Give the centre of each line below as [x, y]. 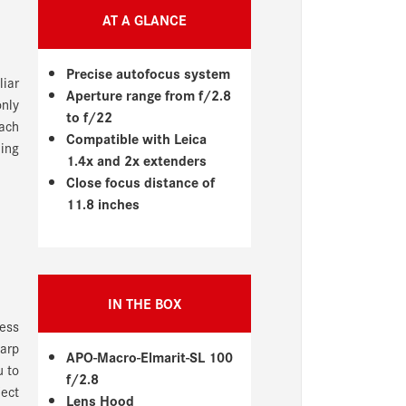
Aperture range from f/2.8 [149, 94]
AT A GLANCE [144, 19]
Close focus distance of [141, 181]
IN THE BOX [144, 303]
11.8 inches [103, 203]
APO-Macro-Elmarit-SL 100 [150, 356]
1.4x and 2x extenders [137, 159]
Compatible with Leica [137, 138]
